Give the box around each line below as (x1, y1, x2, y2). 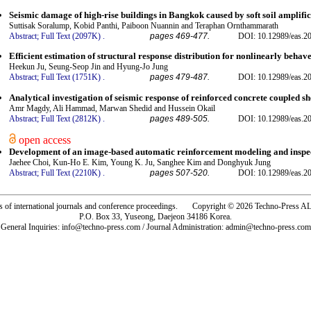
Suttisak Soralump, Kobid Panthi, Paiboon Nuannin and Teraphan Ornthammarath (9, 20, 278, 31)
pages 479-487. (150, 72, 210, 83)
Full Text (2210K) (41, 167, 101, 178)
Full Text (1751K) (41, 72, 101, 83)
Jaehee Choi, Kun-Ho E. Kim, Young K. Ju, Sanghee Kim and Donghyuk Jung (9, 157, 271, 167)
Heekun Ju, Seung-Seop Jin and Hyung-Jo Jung (9, 62, 168, 72)
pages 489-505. (150, 113, 210, 124)
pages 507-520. (150, 167, 210, 178)
